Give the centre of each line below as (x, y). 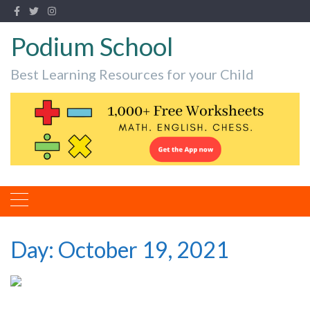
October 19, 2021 (144, 249)
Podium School (92, 46)
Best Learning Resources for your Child (132, 74)
